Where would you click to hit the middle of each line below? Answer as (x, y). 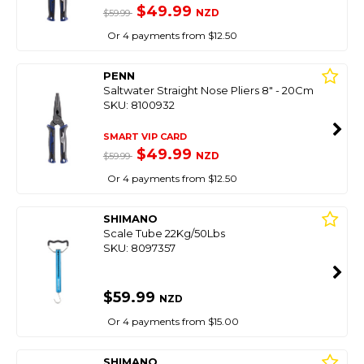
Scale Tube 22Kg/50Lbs (164, 233)
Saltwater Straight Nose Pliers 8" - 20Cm (208, 90)
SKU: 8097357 (139, 248)
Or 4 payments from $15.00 (173, 321)
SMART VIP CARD (145, 136)
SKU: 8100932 (139, 105)
